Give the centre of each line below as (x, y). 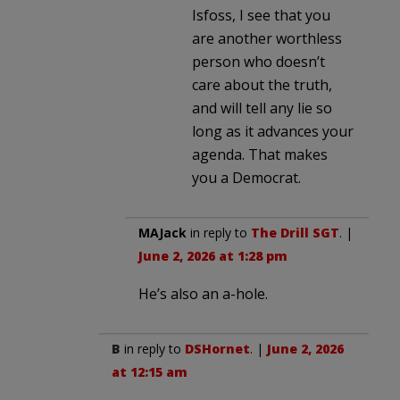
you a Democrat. (246, 177)
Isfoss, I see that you (261, 15)
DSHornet (217, 348)
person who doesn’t (258, 61)
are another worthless (267, 38)
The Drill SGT (295, 232)
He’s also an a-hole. (203, 293)
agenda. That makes (260, 154)
